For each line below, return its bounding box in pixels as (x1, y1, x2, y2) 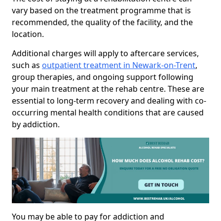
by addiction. (12, 119, 60, 130)
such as (12, 60, 42, 71)
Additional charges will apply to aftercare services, (12, 48, 199, 59)
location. (12, 29, 44, 40)
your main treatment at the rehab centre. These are (12, 83, 204, 95)
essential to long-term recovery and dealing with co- (12, 95, 206, 107)
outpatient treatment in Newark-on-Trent (42, 60, 195, 71)
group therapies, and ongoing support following (12, 72, 193, 83)
